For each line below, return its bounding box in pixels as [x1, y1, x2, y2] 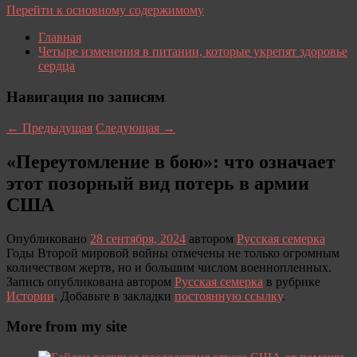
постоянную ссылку [175, 288, 282, 303]
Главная [38, 30, 81, 45]
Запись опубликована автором [6, 274, 175, 288]
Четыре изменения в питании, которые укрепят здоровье [38, 45, 347, 59]
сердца [38, 59, 75, 73]
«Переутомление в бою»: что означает [6, 151, 335, 172]
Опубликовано [6, 231, 90, 245]
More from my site [6, 318, 127, 335]
